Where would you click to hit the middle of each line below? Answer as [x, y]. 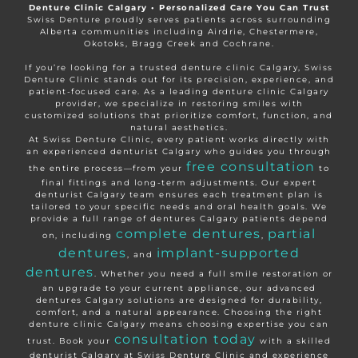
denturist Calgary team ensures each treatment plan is [179, 195]
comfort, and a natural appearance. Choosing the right [179, 312]
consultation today [185, 340]
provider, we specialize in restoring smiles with [179, 104]
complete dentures [189, 234]
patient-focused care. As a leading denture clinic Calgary [179, 92]
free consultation [251, 167]
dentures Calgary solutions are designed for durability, [179, 300]
